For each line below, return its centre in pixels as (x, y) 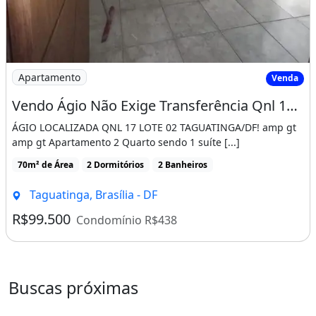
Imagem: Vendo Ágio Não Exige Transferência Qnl (138, 71)
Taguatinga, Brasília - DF (92, 194)
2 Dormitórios (116, 164)
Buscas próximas (73, 287)
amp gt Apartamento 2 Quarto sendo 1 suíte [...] (126, 142)
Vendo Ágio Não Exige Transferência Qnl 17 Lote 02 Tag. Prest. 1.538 (292, 105)
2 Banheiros (182, 164)
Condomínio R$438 (127, 220)
